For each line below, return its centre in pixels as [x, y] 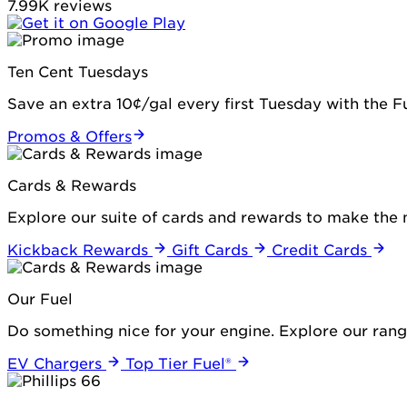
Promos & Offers [69, 136]
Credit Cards [319, 250]
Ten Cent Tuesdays [78, 72]
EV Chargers [55, 363]
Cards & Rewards [72, 185]
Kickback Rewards [78, 250]
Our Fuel [40, 299]
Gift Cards [210, 250]
